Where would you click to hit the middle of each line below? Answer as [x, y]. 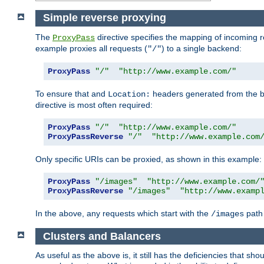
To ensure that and [72, 94]
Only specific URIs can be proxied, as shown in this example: [148, 159]
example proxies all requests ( [91, 49]
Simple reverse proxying [104, 18]
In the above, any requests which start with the [123, 214]
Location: [129, 95]
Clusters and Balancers [102, 236]
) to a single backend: [202, 49]
